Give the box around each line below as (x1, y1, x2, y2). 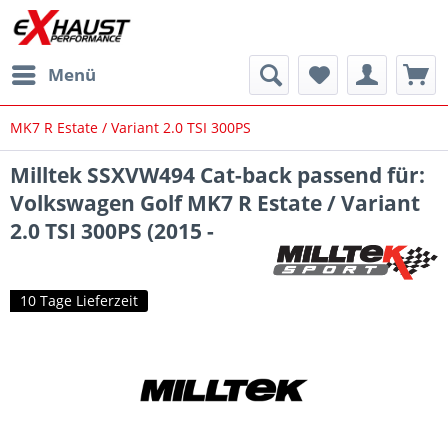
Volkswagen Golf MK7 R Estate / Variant (10, 189, 420, 217)
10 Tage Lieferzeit (20, 291, 138, 310)
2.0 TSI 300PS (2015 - (10, 217, 214, 245)
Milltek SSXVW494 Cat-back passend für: (10, 161, 425, 189)
